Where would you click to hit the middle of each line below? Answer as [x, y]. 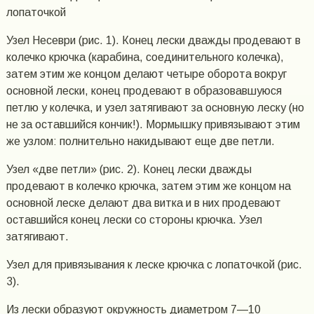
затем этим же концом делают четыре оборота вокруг [146, 74]
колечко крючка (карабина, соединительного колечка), [145, 57]
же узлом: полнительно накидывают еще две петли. [140, 142]
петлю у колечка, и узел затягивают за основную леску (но [155, 108]
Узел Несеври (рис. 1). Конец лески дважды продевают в [153, 41]
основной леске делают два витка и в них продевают [143, 203]
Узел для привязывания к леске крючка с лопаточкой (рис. [154, 265]
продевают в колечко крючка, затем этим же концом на [148, 186]
